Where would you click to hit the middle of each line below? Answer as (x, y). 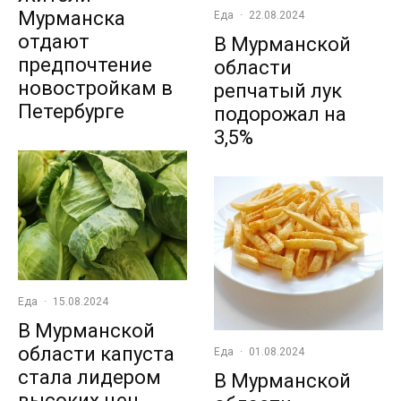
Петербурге (71, 111)
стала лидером (90, 378)
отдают (54, 41)
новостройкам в (95, 88)
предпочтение (85, 64)
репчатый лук (278, 91)
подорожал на (280, 115)
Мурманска (72, 18)
